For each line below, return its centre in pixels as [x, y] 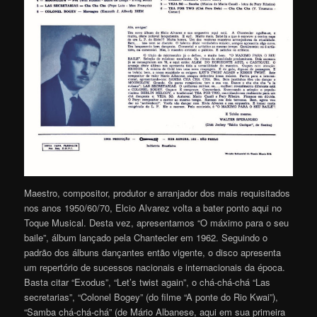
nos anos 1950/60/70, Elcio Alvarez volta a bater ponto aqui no [153, 207]
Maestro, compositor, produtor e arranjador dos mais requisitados [157, 192]
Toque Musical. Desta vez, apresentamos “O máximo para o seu [157, 222]
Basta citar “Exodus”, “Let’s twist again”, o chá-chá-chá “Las [148, 282]
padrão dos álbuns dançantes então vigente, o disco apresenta [153, 252]
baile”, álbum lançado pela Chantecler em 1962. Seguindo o [146, 237]
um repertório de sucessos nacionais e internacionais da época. [155, 267]
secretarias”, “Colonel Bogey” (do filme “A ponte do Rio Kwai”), [151, 296]
